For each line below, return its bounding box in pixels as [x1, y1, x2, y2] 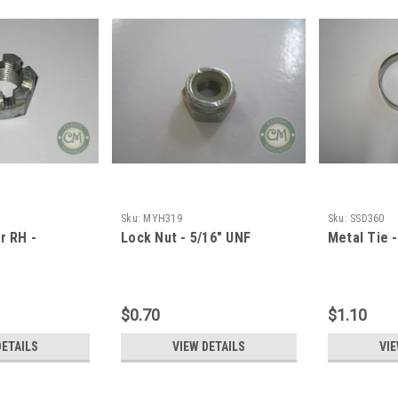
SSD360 [350, 212, 385, 226]
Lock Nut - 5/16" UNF [121, 229, 251, 247]
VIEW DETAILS [171, 339, 245, 354]
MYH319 [143, 212, 182, 226]
